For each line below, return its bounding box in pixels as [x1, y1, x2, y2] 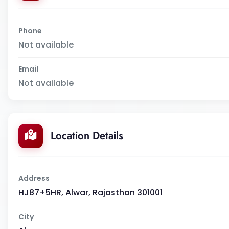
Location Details [51, 128, 123, 143]
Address [18, 173, 50, 184]
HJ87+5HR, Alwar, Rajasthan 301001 [18, 186, 163, 198]
